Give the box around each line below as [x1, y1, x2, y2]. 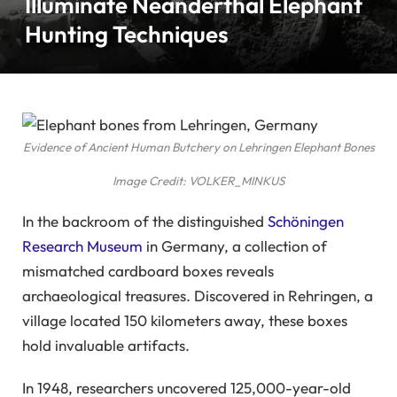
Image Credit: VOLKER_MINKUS [113, 173, 284, 190]
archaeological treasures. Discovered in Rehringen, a [22, 285, 373, 305]
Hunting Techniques [25, 19, 229, 49]
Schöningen [268, 211, 344, 230]
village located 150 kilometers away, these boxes [22, 310, 347, 330]
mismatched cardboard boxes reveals [22, 261, 274, 280]
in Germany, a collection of [143, 236, 327, 255]
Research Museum [22, 236, 143, 255]
